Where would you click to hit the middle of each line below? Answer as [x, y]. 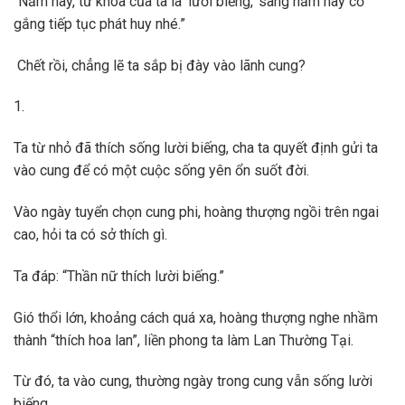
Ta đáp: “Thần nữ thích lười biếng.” [122, 276]
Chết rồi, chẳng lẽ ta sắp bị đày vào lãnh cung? [160, 65]
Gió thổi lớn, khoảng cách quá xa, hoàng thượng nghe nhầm [196, 317]
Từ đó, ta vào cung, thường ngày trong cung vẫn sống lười [193, 381]
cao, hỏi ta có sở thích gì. [94, 235]
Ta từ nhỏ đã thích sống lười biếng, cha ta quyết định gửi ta [196, 148]
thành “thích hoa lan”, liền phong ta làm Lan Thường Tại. [187, 340]
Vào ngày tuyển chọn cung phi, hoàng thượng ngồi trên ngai [196, 212]
